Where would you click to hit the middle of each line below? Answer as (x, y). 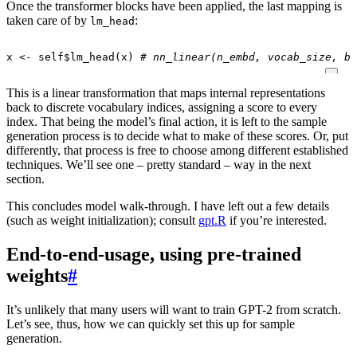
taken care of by (48, 21)
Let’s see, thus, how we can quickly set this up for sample (151, 324)
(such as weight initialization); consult (102, 221)
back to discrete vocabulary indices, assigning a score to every (162, 108)
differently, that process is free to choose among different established (177, 151)
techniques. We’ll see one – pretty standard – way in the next (159, 165)
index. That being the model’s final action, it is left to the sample (167, 122)
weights (37, 276)
